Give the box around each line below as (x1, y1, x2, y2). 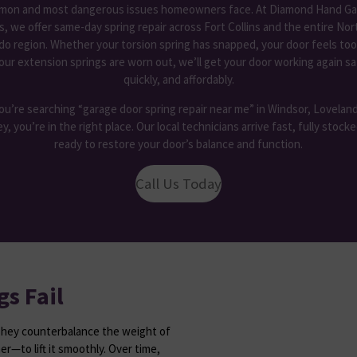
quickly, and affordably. (123, 72, 234, 88)
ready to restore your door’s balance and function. (54, 136, 303, 152)
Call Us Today (135, 174, 222, 193)
